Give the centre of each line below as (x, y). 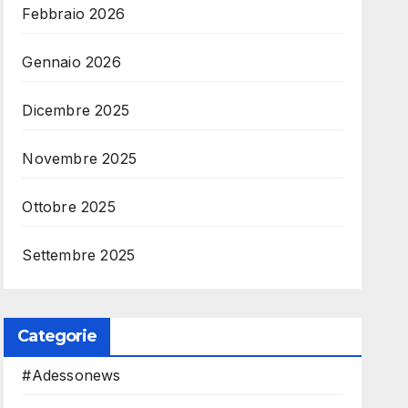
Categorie (57, 336)
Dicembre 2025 (76, 110)
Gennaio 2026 (71, 62)
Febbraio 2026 (73, 14)
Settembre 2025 (79, 255)
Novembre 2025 (79, 158)
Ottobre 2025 (69, 207)
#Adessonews (71, 375)
